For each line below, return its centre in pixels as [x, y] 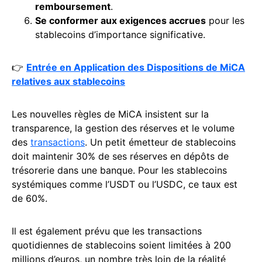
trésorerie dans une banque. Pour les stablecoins [119, 170]
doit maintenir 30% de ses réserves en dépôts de [120, 156]
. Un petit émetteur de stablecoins [160, 142]
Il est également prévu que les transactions [107, 231]
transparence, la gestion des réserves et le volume [123, 128]
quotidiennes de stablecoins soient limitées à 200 [121, 245]
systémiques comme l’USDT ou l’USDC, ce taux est [125, 185]
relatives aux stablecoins [68, 82]
